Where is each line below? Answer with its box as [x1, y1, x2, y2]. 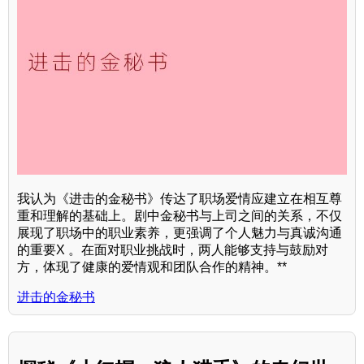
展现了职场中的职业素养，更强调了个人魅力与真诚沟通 [17, 225, 342, 240]
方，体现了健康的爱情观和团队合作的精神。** [17, 259, 287, 274]
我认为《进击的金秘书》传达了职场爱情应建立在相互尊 [17, 191, 342, 206]
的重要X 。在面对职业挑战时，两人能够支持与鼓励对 [17, 242, 328, 257]
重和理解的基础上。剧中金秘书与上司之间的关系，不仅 [17, 208, 342, 223]
